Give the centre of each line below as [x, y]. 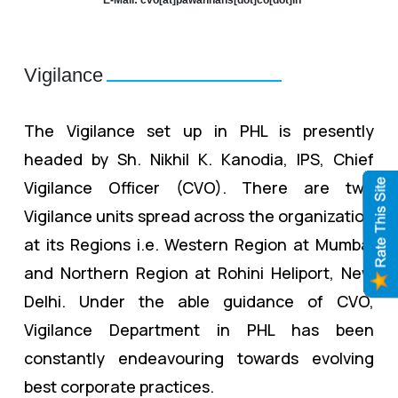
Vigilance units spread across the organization [199, 215]
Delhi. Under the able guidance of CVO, [199, 301]
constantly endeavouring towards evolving [199, 358]
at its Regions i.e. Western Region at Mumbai [199, 244]
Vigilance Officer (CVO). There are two [199, 187]
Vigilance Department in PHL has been [199, 329]
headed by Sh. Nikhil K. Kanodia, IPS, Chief [199, 159]
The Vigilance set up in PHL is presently [199, 130]
